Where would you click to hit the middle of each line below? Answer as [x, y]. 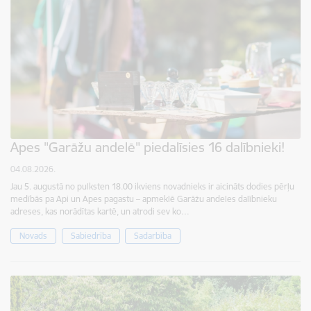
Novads [33, 235]
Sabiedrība [91, 235]
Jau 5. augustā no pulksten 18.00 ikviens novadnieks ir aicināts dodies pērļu [152, 186]
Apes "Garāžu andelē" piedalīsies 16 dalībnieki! [148, 147]
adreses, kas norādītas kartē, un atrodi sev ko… [100, 211]
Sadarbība [153, 235]
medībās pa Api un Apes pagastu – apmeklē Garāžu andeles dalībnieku [144, 199]
